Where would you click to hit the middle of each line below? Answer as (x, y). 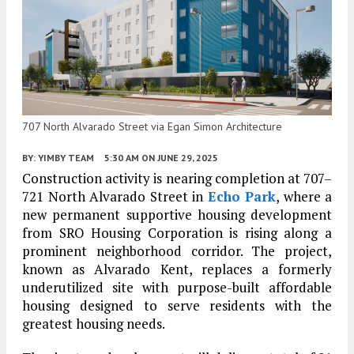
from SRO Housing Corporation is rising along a (177, 233)
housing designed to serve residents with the (177, 306)
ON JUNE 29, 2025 (180, 158)
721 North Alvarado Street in (115, 197)
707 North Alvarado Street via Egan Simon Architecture (152, 127)
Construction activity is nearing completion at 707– (177, 179)
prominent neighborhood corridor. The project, (177, 251)
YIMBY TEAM (66, 158)
